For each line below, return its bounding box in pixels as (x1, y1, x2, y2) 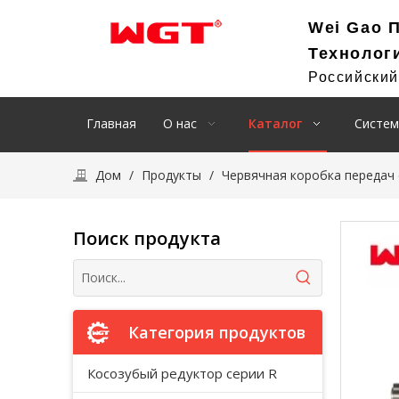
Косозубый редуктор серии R (87, 364, 277, 382)
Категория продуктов (128, 322, 305, 343)
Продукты (142, 167, 201, 183)
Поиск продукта (73, 226, 221, 250)
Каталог (248, 115, 302, 132)
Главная (86, 115, 136, 132)
